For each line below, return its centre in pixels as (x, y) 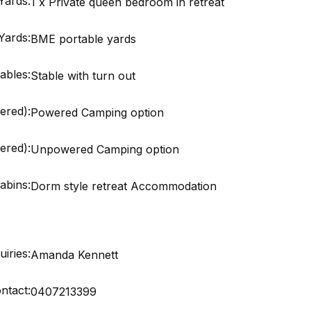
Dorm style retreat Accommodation (124, 186)
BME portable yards (84, 39)
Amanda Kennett (75, 254)
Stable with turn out (83, 75)
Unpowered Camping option (105, 149)
